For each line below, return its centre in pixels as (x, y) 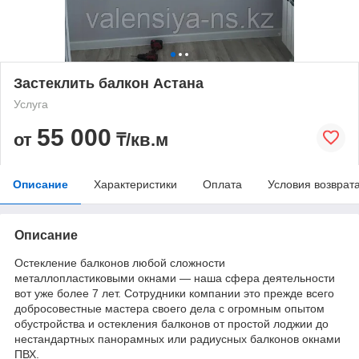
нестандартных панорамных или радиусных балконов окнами (177, 339)
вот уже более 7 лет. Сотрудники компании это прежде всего (174, 293)
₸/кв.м (140, 139)
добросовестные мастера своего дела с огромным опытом (169, 308)
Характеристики (135, 184)
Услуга (31, 104)
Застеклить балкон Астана (109, 83)
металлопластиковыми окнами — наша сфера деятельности (175, 278)
